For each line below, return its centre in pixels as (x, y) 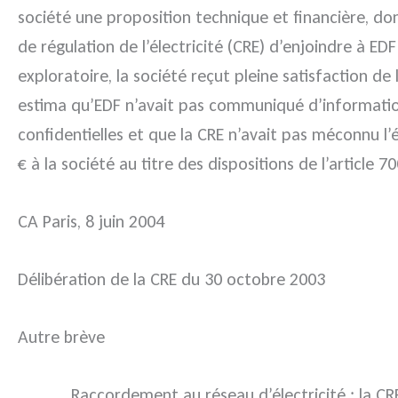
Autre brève (61, 337)
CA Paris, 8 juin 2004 (91, 222)
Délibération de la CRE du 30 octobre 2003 (171, 279)
